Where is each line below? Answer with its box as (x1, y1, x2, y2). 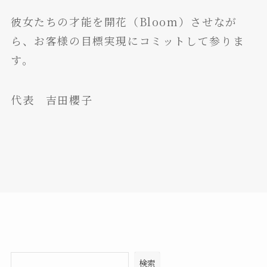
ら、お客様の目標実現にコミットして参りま (10, 32, 245, 48)
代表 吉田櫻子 (10, 92, 93, 108)
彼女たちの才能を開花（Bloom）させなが (10, 13, 237, 29)
